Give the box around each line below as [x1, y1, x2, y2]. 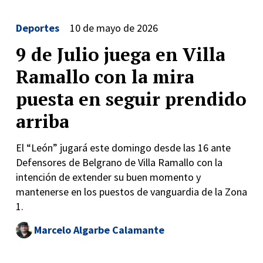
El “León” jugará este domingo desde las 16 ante [16, 141, 231, 154]
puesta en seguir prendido [16, 86, 247, 111]
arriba [16, 109, 69, 133]
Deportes [16, 21, 59, 35]
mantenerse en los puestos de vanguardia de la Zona [16, 185, 247, 198]
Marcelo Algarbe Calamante [34, 223, 164, 237]
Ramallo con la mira [16, 64, 194, 89]
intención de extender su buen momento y [16, 170, 201, 184]
